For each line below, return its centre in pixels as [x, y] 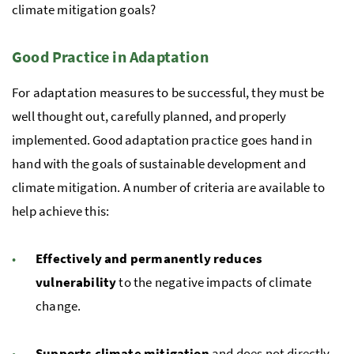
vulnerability [76, 282]
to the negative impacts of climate [214, 282]
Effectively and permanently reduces [149, 259]
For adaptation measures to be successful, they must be [168, 93]
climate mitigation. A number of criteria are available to [169, 188]
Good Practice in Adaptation [110, 57]
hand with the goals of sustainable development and [159, 164]
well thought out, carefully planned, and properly [149, 117]
